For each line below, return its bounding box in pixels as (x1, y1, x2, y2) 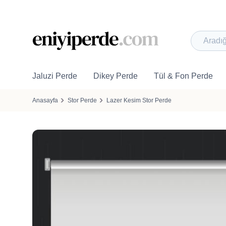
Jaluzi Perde (32, 72, 77, 80)
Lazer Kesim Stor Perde (106, 97, 172, 104)
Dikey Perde (93, 72, 138, 80)
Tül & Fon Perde (154, 72, 213, 80)
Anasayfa (32, 97, 58, 104)
